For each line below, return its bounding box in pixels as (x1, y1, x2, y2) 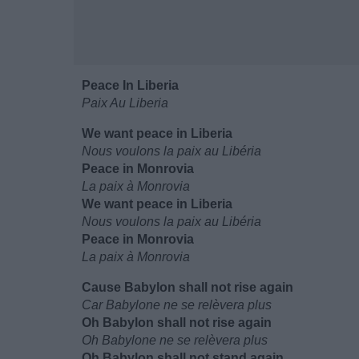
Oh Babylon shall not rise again (82, 316, 272, 329)
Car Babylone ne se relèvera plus (82, 298, 272, 312)
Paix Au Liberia (82, 96, 168, 110)
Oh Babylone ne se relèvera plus (82, 333, 268, 347)
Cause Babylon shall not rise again (82, 280, 293, 294)
